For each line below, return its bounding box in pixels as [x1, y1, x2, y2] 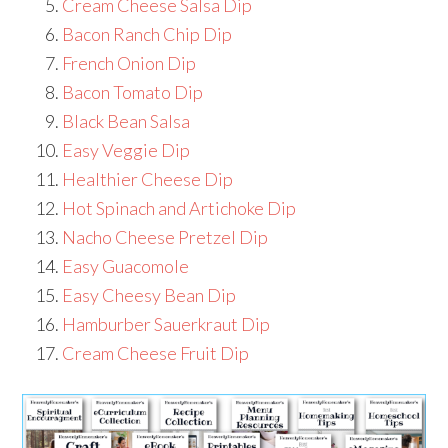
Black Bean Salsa [62, 110, 191, 133]
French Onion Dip [62, 52, 197, 75]
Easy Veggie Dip [62, 139, 191, 162]
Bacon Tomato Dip [62, 81, 204, 104]
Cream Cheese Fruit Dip [62, 342, 250, 365]
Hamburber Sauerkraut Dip [62, 313, 271, 336]
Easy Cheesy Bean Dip [62, 284, 237, 307]
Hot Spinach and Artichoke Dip [62, 197, 297, 220]
